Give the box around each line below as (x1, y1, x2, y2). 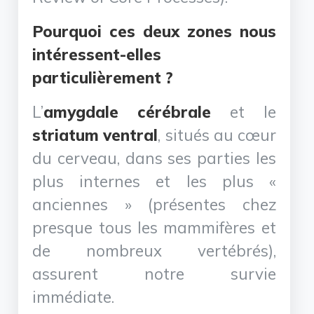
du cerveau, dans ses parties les (32, 147, 276, 168)
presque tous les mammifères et (32, 217, 276, 238)
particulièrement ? (32, 67, 174, 88)
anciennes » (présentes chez (32, 193, 276, 214)
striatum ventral (32, 124, 158, 145)
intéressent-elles (32, 43, 162, 64)
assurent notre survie (32, 263, 276, 284)
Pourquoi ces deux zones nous (32, 20, 276, 41)
